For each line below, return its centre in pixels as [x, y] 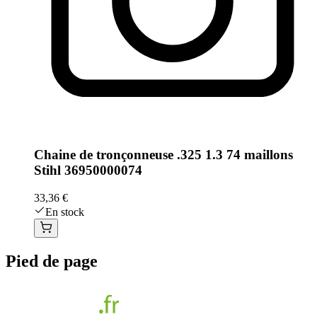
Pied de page [52, 261]
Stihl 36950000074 [88, 171]
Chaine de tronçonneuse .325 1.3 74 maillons [163, 155]
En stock [65, 212]
